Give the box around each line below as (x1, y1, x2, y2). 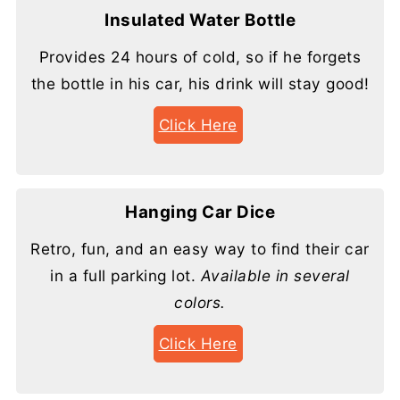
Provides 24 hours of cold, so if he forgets (38, 46, 362, 66)
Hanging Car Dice (125, 201, 275, 222)
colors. (174, 292, 226, 312)
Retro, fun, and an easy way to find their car (30, 238, 370, 258)
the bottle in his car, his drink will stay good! (30, 73, 370, 93)
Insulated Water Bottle (104, 9, 296, 30)
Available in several (200, 265, 350, 285)
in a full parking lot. (50, 265, 201, 285)
